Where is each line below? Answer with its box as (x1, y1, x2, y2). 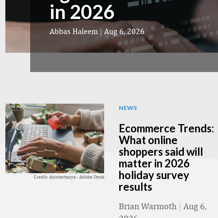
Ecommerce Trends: (119, 122, 214, 135)
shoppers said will (119, 145, 203, 158)
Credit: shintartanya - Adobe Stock (34, 173, 104, 180)
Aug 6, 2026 (104, 27, 145, 36)
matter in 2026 (119, 157, 190, 170)
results (119, 180, 152, 193)
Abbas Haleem (50, 27, 98, 36)
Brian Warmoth (119, 201, 177, 211)
